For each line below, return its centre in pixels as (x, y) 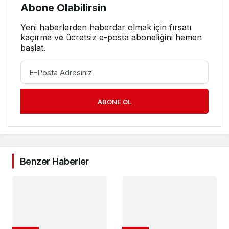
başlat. (33, 47)
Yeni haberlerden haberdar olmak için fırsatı (106, 27)
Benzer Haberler (54, 161)
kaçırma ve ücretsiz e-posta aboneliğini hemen (111, 37)
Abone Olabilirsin (63, 7)
